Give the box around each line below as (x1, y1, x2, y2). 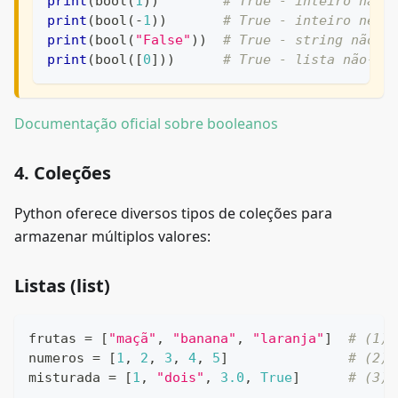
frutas (28, 330, 84, 346)
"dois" (156, 369, 204, 386)
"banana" (172, 330, 236, 346)
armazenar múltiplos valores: (14, 226, 211, 246)
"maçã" (108, 330, 156, 346)
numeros (28, 349, 92, 366)
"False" (135, 31, 191, 48)
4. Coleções (14, 160, 111, 185)
